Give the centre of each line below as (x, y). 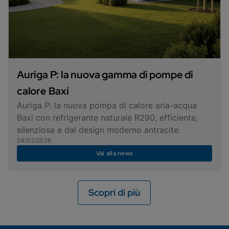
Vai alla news (114, 153)
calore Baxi (43, 91)
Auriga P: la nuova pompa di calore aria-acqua (107, 105)
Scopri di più (114, 192)
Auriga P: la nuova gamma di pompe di (105, 74)
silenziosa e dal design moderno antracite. (99, 130)
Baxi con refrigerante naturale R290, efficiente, (107, 117)
